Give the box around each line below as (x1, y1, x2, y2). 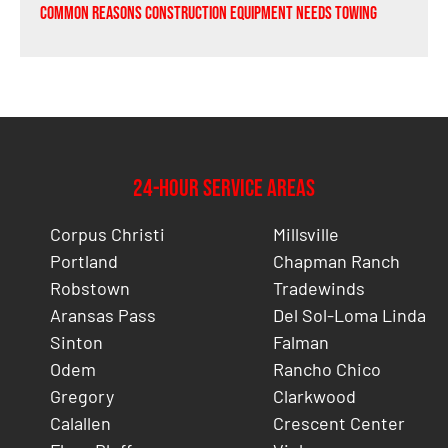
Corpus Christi (50, 222, 165, 245)
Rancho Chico (273, 357, 381, 380)
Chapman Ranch (273, 249, 400, 272)
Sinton (50, 330, 103, 353)
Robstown (50, 276, 130, 299)
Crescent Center (273, 411, 405, 434)
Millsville (273, 222, 339, 245)
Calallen (50, 411, 111, 434)
